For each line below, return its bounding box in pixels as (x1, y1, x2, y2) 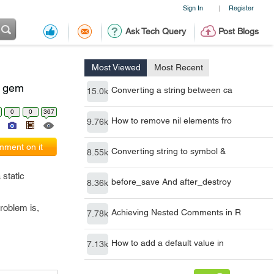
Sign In (182, 4, 203, 12)
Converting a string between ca (111, 85, 232, 95)
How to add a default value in (111, 238, 224, 248)
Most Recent (154, 62, 203, 72)
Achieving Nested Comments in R (111, 207, 241, 217)
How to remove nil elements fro (111, 116, 232, 125)
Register (228, 4, 254, 12)
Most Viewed (92, 62, 141, 72)
